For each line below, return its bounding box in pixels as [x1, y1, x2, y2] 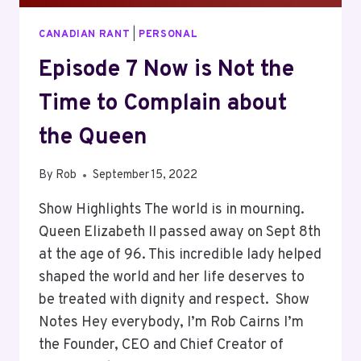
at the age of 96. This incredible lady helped [39, 246, 322, 265]
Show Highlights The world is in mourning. [39, 201, 305, 220]
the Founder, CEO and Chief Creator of [39, 336, 284, 355]
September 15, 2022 [93, 168, 198, 184]
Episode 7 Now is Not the [39, 55, 294, 85]
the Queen [39, 122, 147, 152]
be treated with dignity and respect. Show [39, 291, 309, 310]
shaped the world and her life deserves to [39, 268, 305, 288]
